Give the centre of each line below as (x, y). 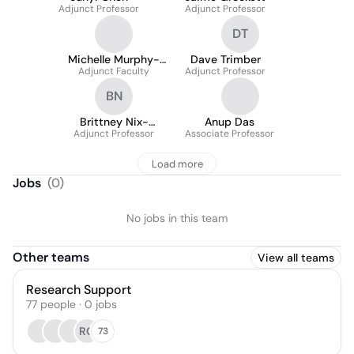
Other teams (51, 257)
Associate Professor (230, 134)
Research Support (79, 290)
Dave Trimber (225, 59)
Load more (177, 164)
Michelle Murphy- (114, 59)
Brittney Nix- (114, 122)
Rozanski (114, 72)
